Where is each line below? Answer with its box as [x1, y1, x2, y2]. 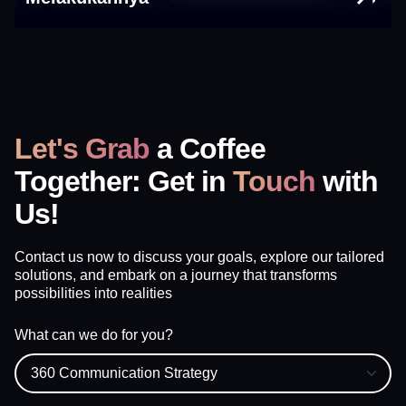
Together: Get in [14, 164, 233, 198]
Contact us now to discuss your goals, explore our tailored [14, 248, 384, 265]
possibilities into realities [14, 285, 172, 301]
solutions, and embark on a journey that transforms [14, 266, 337, 283]
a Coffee [150, 131, 266, 165]
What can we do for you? [14, 326, 173, 343]
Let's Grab [14, 131, 150, 165]
